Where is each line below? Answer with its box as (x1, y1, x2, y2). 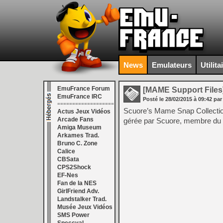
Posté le (143, 96, 165, 102)
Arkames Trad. (57, 132, 99, 139)
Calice (57, 148, 75, 155)
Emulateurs (152, 60, 192, 69)
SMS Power (57, 212, 90, 219)
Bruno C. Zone (57, 140, 98, 147)
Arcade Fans (57, 116, 94, 123)
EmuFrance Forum (57, 85, 110, 92)
